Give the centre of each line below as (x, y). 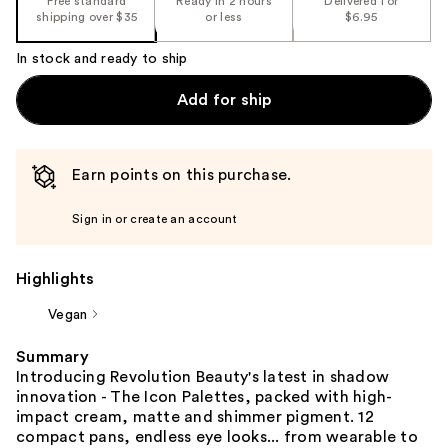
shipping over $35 (87, 16)
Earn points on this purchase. (182, 174)
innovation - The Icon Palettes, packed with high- (204, 396)
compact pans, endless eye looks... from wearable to (217, 436)
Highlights (55, 278)
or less (224, 16)
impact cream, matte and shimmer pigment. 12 (195, 416)
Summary (52, 356)
